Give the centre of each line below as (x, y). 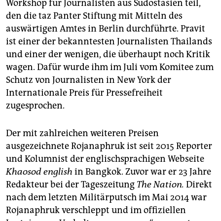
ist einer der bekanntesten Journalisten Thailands (109, 42)
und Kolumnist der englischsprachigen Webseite (105, 159)
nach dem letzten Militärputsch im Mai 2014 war (106, 198)
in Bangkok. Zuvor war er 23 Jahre (142, 172)
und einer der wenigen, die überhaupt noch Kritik (108, 55)
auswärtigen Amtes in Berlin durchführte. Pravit (106, 29)
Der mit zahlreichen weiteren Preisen (82, 133)
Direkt (198, 185)
